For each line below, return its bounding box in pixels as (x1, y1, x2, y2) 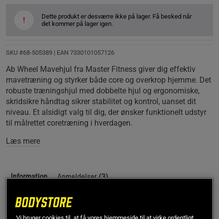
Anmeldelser (57, 172, 99, 181)
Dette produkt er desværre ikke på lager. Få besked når (42, 12, 192, 20)
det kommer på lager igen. (42, 20, 113, 27)
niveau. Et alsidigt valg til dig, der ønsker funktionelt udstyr (6, 107, 206, 117)
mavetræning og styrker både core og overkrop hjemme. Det (6, 75, 211, 85)
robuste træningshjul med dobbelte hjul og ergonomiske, (6, 86, 199, 95)
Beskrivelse (6, 204, 53, 217)
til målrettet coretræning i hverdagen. (6, 118, 132, 128)
